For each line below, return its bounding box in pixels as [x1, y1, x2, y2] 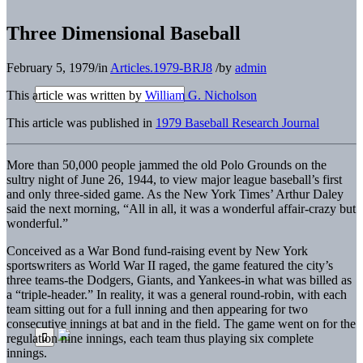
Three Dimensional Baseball [6, 22, 241, 44]
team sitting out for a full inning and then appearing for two [6, 301, 308, 316]
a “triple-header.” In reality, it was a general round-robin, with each [6, 287, 347, 301]
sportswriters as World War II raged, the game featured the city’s [6, 258, 333, 272]
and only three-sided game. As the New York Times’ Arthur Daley [6, 186, 344, 201]
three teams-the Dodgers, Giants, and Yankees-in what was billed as [6, 272, 352, 287]
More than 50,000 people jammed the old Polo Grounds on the [6, 157, 327, 172]
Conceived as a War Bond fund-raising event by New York [6, 243, 308, 258]
